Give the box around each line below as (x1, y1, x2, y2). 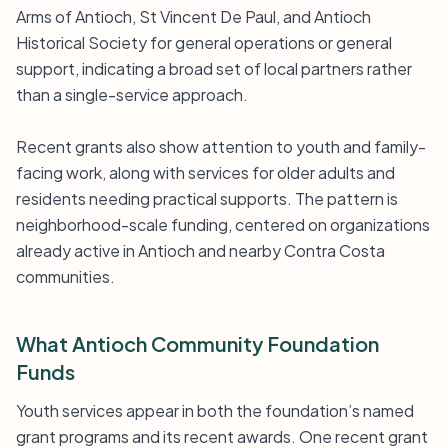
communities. (16, 266, 115, 287)
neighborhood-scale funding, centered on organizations (16, 214, 430, 235)
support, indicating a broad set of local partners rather (16, 58, 412, 79)
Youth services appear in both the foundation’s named (16, 400, 414, 421)
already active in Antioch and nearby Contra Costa (16, 240, 385, 261)
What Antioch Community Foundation (16, 331, 379, 356)
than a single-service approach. (16, 84, 248, 105)
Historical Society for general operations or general (16, 32, 392, 53)
